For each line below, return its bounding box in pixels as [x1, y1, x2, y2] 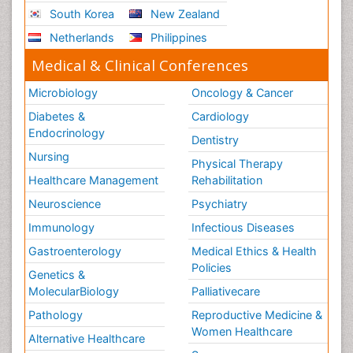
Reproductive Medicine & [191, 307, 322, 321]
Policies [191, 260, 232, 274]
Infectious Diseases [191, 220, 295, 234]
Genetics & [28, 267, 85, 281]
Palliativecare [191, 284, 260, 298]
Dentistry [191, 132, 239, 147]
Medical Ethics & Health [191, 243, 317, 258]
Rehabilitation [191, 173, 262, 187]
